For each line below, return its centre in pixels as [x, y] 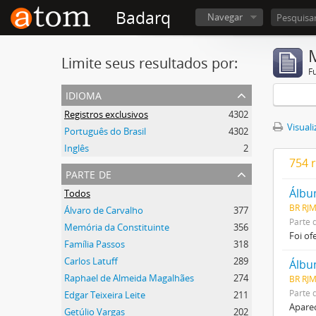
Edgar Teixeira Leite [105, 295]
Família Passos [95, 244]
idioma [84, 94]
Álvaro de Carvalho [104, 210]
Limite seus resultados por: [150, 63]
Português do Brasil [105, 131]
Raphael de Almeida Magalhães [129, 278]
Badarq [143, 18]
